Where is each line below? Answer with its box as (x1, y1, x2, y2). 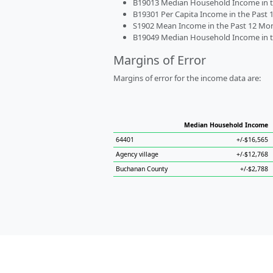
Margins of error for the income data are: (113, 73, 261, 83)
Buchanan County (116, 165, 168, 173)
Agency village (116, 150, 158, 158)
